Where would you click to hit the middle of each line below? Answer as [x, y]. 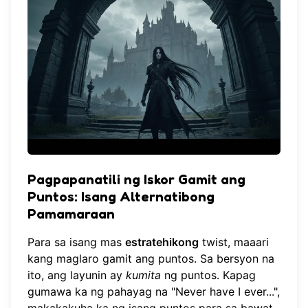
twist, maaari [234, 242]
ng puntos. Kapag [208, 275]
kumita [143, 275]
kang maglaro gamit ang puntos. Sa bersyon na [151, 259]
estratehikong [162, 242]
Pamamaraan [71, 214]
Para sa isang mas [76, 242]
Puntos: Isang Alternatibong [121, 197]
